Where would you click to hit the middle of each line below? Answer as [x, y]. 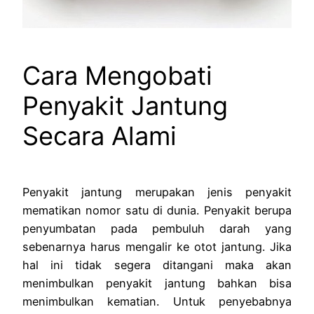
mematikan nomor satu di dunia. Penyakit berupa [157, 211]
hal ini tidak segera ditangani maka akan [157, 265]
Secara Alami [100, 136]
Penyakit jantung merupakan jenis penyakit [157, 192]
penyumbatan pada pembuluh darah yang [157, 229]
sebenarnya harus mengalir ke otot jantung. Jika [157, 247]
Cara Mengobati [117, 76]
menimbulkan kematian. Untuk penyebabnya [157, 302]
